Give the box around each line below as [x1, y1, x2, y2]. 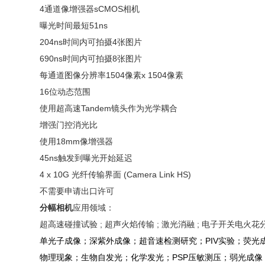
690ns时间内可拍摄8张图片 [40, 54, 143, 63]
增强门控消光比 [40, 120, 98, 130]
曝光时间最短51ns [40, 21, 108, 30]
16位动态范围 [40, 87, 91, 96]
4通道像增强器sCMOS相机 [40, 4, 140, 14]
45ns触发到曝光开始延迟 [40, 153, 133, 163]
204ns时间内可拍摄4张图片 [40, 37, 143, 47]
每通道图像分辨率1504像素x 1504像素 [40, 70, 184, 80]
